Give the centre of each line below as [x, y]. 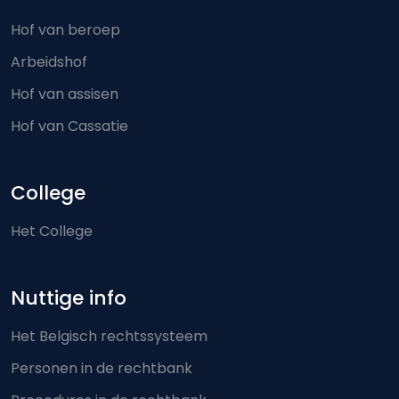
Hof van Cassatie [69, 126]
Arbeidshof [49, 62]
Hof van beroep [65, 30]
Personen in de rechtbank [102, 368]
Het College [52, 231]
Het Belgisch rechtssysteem [109, 336]
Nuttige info [69, 298]
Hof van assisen [65, 94]
